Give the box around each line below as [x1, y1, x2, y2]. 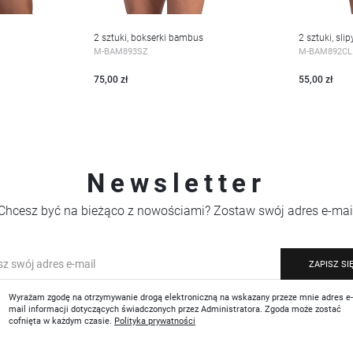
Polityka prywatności [114, 314, 196, 326]
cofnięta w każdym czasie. [9, 314, 115, 326]
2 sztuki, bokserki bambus [94, 32, 204, 43]
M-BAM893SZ [94, 45, 149, 57]
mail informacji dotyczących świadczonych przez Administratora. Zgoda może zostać [9, 303, 342, 314]
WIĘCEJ [126, 41, 157, 53]
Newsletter [87, 167, 266, 199]
